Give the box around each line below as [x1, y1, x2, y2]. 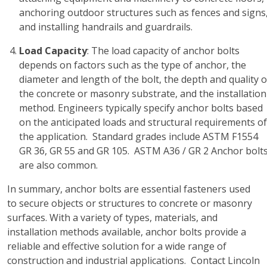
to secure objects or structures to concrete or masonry [7, 197, 252, 210]
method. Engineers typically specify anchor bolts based [19, 101, 263, 114]
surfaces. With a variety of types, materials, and [7, 211, 218, 224]
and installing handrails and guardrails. [19, 20, 193, 33]
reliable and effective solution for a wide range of [7, 240, 226, 253]
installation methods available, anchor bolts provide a [7, 225, 246, 238]
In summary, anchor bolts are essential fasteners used [7, 182, 250, 195]
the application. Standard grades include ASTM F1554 [19, 130, 258, 143]
